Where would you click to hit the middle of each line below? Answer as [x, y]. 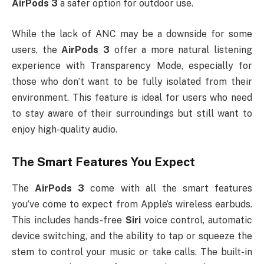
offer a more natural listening [181, 49]
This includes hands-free [69, 220]
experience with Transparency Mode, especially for [132, 65]
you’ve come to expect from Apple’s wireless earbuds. [132, 204]
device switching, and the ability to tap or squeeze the [132, 236]
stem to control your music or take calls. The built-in [132, 252]
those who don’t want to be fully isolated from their [132, 81]
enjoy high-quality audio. [65, 129]
